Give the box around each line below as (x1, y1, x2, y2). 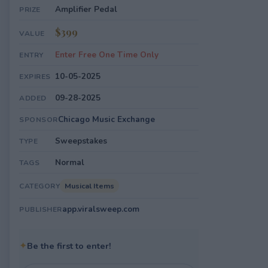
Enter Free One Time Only (55, 49, 159, 60)
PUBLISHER (19, 205, 62, 214)
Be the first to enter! (27, 240, 111, 252)
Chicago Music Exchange (57, 114, 155, 125)
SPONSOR (19, 115, 58, 124)
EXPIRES (19, 72, 51, 81)
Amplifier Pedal (55, 4, 117, 15)
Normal (55, 157, 84, 168)
